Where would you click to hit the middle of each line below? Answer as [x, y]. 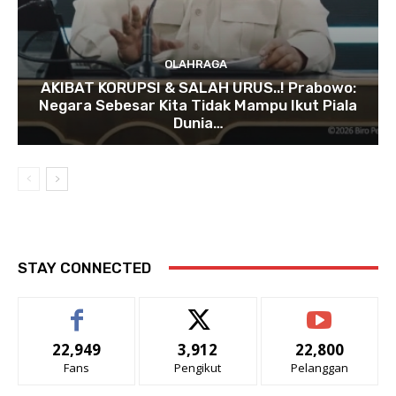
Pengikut [198, 367]
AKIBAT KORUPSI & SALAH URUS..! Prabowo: [198, 87]
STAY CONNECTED [84, 267]
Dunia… [198, 122]
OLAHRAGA [196, 64]
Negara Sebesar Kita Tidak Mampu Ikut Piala [198, 105]
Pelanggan [319, 367]
